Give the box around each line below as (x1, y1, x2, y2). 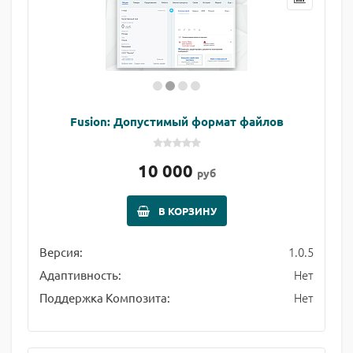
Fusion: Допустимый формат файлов (69, 113, 284, 129)
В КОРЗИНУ (158, 204, 217, 217)
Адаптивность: (39, 267, 121, 282)
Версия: (39, 244, 83, 259)
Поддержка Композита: (39, 290, 170, 305)
